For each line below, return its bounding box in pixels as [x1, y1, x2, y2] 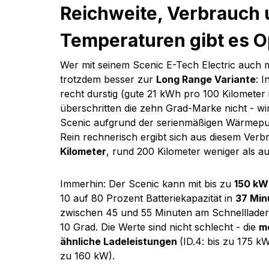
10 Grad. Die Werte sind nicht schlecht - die [60, 221, 259, 234]
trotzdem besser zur [60, 73, 156, 86]
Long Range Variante [156, 73, 256, 86]
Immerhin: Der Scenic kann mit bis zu [60, 178, 234, 190]
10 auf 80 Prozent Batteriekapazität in [60, 192, 235, 205]
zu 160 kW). [60, 250, 115, 262]
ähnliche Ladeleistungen [60, 235, 180, 248]
